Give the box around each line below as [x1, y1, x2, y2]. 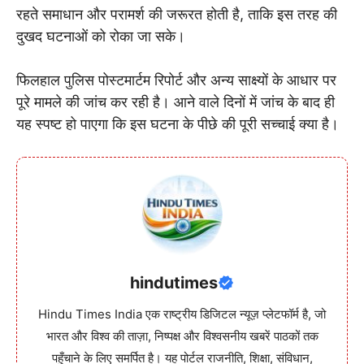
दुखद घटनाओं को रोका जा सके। [16, 27, 185, 45]
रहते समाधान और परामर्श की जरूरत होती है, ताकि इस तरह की [16, 5, 337, 23]
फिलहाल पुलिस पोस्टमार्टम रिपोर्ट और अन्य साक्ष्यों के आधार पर [16, 71, 336, 89]
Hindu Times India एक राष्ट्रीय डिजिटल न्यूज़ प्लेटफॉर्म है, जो [38, 305, 326, 322]
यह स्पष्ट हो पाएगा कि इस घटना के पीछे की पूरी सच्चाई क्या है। [16, 115, 339, 132]
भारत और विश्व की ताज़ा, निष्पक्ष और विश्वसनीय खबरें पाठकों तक [45, 327, 318, 344]
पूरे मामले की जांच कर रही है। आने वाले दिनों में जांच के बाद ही [16, 93, 335, 110]
